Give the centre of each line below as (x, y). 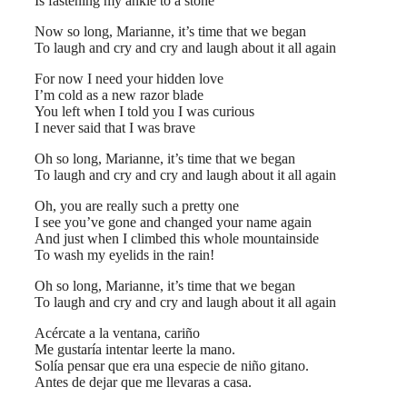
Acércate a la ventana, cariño (117, 333)
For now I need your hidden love (129, 79)
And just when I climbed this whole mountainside (177, 239)
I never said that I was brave (115, 128)
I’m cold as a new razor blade (119, 95)
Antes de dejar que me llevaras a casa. (143, 382)
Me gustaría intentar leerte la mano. (135, 350)
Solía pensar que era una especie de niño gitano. (172, 366)
